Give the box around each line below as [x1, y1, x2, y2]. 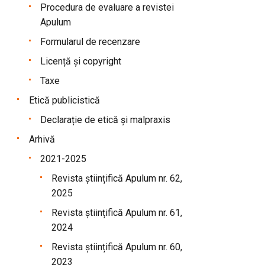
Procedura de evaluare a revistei [40, 1, 174, 13]
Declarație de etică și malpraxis [40, 114, 170, 125]
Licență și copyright [40, 55, 121, 67]
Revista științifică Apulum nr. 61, [51, 206, 182, 218]
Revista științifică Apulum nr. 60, [51, 241, 182, 253]
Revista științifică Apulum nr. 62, [51, 172, 182, 184]
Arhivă [28, 133, 55, 145]
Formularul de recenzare [40, 35, 140, 47]
